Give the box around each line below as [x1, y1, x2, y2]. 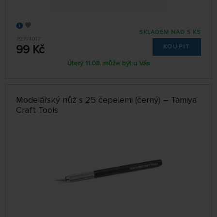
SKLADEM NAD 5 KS [139, 29, 201, 36]
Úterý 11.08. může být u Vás [67, 59, 150, 67]
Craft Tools [16, 105, 59, 116]
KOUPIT [163, 43, 190, 51]
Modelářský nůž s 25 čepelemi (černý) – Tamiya [16, 94, 197, 106]
